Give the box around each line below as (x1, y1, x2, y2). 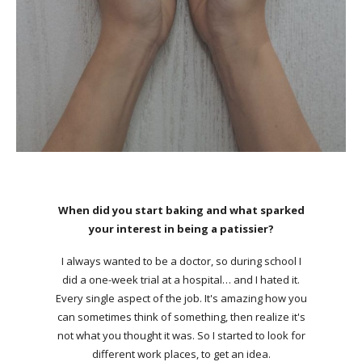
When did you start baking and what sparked (57, 203, 305, 218)
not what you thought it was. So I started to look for (57, 328, 305, 343)
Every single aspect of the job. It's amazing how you (55, 291, 307, 306)
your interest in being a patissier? (88, 221, 274, 237)
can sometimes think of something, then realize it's (57, 309, 305, 325)
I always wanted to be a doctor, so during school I (61, 254, 301, 269)
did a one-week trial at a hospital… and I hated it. (62, 272, 300, 288)
